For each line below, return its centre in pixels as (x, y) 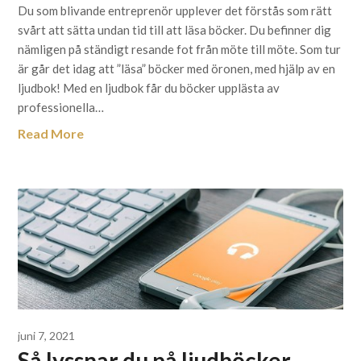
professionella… (61, 107)
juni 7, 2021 (47, 336)
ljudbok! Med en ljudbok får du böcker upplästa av (149, 88)
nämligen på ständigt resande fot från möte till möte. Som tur (180, 49)
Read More (51, 133)
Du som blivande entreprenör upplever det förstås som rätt (175, 10)
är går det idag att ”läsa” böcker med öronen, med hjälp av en (177, 68)
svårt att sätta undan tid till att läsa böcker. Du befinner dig (175, 30)
